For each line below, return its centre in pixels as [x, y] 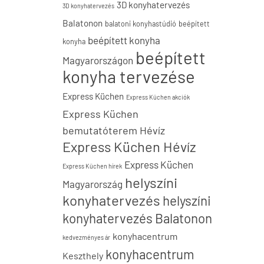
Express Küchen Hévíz [129, 146]
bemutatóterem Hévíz [114, 130]
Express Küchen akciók [158, 97]
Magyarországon [98, 60]
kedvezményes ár [86, 237]
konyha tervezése [129, 76]
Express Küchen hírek [92, 166]
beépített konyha [124, 40]
